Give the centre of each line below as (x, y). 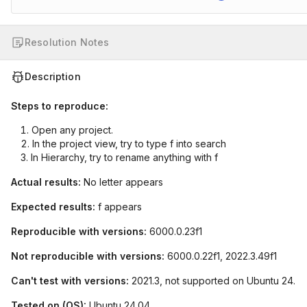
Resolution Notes (67, 42)
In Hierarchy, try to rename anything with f (124, 157)
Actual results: (46, 182)
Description (53, 76)
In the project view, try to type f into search (129, 144)
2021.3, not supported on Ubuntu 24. (212, 281)
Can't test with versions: (70, 281)
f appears (119, 207)
